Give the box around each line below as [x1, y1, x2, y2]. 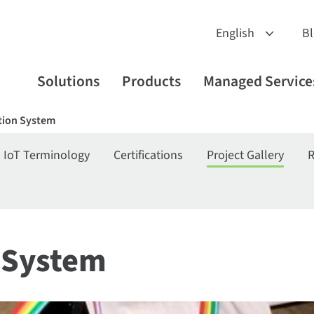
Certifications [114, 146, 184, 164]
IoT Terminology [4, 146, 90, 164]
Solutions [36, 71, 100, 93]
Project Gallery [207, 146, 285, 164]
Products [121, 71, 181, 93]
